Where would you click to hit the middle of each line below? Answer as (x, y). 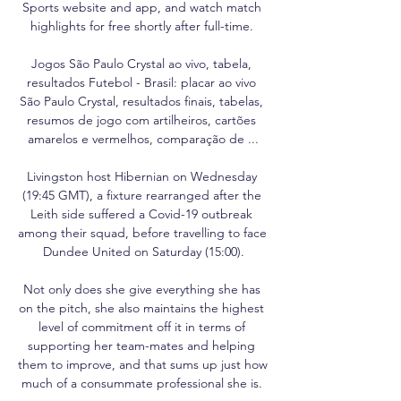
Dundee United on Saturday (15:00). (143, 251)
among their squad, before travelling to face (142, 232)
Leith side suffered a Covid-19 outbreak (141, 213)
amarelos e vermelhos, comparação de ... (143, 138)
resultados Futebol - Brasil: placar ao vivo (141, 82)
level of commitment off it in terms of (141, 326)
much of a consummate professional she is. (143, 383)
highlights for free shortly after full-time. (143, 26)
